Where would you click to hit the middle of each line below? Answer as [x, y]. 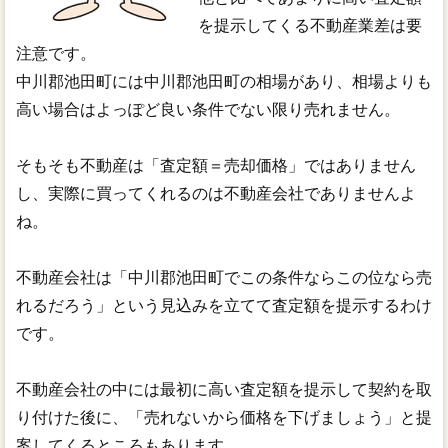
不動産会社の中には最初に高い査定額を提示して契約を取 [223, 389]
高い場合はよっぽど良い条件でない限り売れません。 [207, 109]
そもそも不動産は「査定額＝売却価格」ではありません [215, 165]
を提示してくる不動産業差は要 [310, 25]
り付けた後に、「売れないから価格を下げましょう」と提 [223, 417]
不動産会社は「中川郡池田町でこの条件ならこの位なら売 [223, 277]
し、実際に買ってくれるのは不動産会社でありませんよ [215, 193]
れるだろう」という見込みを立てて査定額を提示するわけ [223, 305]
